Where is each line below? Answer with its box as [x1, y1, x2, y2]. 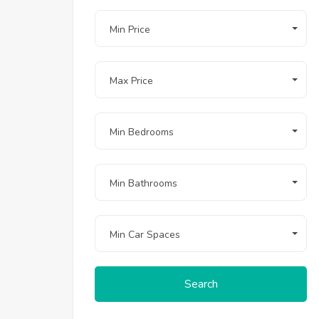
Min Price [110, 23, 150, 36]
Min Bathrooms [110, 177, 177, 190]
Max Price [110, 74, 153, 88]
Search [184, 276, 218, 292]
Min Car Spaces [110, 228, 180, 241]
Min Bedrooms [110, 125, 174, 139]
